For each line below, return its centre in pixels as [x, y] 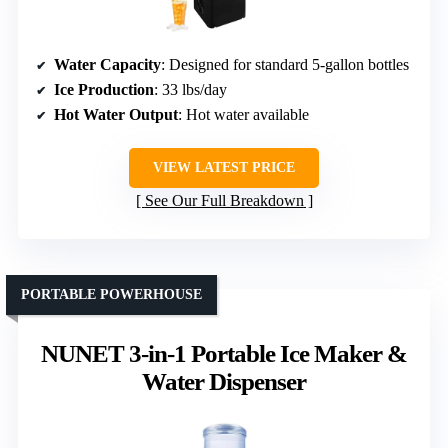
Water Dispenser [224, 382]
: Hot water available [243, 115]
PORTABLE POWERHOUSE [111, 295]
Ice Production [104, 90]
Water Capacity [107, 65]
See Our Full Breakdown [224, 201]
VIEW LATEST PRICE [224, 168]
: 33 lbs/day [190, 90]
